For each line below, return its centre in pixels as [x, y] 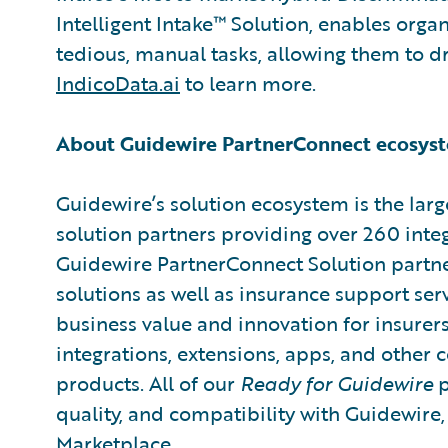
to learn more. [248, 83]
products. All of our [148, 383]
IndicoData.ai [118, 83]
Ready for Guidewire [336, 383]
